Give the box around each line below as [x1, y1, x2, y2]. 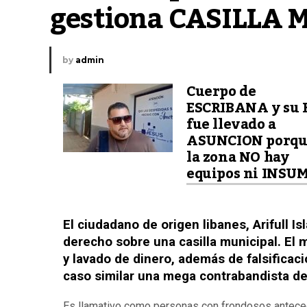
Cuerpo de [186, 78, 256, 106]
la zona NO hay [186, 144, 289, 171]
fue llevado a [186, 111, 276, 138]
